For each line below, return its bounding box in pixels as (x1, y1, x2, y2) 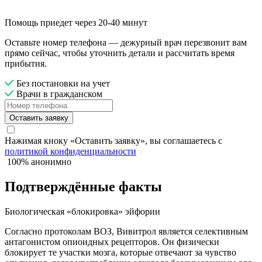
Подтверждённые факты (5, 179, 162, 195)
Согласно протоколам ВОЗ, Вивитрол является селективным (5, 226, 248, 237)
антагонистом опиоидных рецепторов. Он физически (5, 237, 219, 247)
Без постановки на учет (14, 78, 110, 89)
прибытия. (5, 58, 47, 69)
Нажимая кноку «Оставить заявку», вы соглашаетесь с (5, 136, 222, 146)
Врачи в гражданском (14, 89, 102, 99)
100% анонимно (7, 157, 71, 167)
